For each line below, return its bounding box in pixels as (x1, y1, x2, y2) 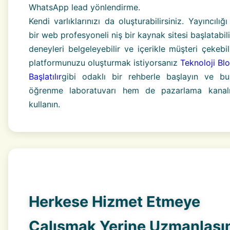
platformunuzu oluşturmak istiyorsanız (29, 57, 180, 68)
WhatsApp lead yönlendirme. (29, 2, 140, 12)
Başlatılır (29, 71, 62, 82)
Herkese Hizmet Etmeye (29, 192, 200, 210)
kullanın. (29, 99, 60, 109)
